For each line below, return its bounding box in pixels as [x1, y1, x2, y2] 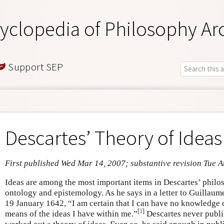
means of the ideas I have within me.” [5, 208, 137, 218]
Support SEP [5, 59, 63, 73]
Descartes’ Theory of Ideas [5, 124, 222, 150]
